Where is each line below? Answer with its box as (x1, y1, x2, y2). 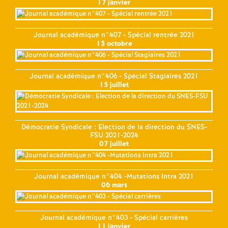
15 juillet (99, 79, 129, 90)
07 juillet (99, 138, 129, 149)
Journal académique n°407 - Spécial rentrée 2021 (33, 30, 195, 40)
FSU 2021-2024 (90, 130, 138, 140)
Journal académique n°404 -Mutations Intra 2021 (34, 171, 194, 182)
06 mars (101, 180, 127, 190)
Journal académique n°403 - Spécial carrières (40, 212, 188, 223)
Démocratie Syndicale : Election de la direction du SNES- (21, 122, 207, 132)
